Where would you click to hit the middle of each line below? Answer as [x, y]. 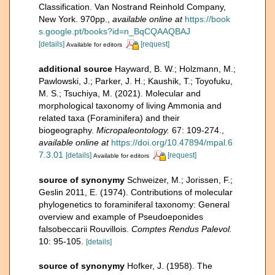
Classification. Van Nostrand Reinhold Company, [132, 7]
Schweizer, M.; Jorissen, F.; [180, 180]
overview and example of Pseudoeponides [121, 216]
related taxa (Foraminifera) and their [109, 118]
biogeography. [68, 130]
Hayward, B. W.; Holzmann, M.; [175, 69]
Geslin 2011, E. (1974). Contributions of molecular [136, 192]
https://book [207, 19]
